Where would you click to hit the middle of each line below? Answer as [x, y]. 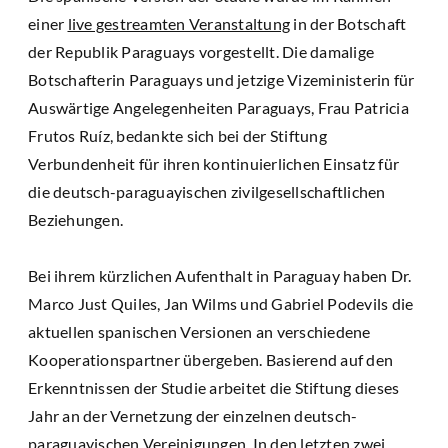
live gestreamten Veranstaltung [178, 23]
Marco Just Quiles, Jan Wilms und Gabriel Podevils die [221, 303]
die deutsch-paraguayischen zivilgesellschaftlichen [207, 191]
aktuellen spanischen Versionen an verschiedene [199, 331]
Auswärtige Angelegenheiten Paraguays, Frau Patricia [218, 107]
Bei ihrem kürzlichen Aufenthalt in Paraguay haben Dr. [220, 275]
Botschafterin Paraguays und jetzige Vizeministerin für [221, 79]
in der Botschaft [348, 23]
